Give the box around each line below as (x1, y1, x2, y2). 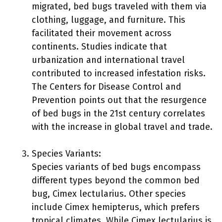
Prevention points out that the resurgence (32, 95, 207, 106)
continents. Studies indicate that (32, 41, 167, 52)
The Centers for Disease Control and (32, 81, 181, 92)
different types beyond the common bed (32, 175, 200, 186)
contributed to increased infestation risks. (32, 68, 206, 79)
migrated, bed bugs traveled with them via (32, 1, 207, 12)
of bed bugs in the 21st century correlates (32, 108, 205, 119)
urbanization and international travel (32, 55, 185, 65)
